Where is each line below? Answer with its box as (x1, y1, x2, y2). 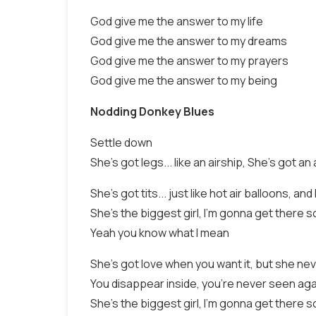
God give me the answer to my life (90, 13, 263, 29)
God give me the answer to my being (90, 73, 277, 88)
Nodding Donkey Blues (90, 104, 214, 119)
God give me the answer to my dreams (90, 33, 287, 49)
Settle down (90, 135, 152, 150)
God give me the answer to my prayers (90, 53, 288, 68)
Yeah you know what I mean (90, 225, 229, 241)
